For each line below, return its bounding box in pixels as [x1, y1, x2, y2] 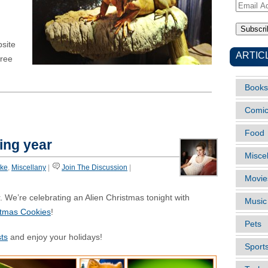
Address [236, 14, 267, 23]
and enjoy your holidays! [8, 233, 102, 242]
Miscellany [11, 163, 46, 172]
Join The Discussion [62, 163, 127, 172]
